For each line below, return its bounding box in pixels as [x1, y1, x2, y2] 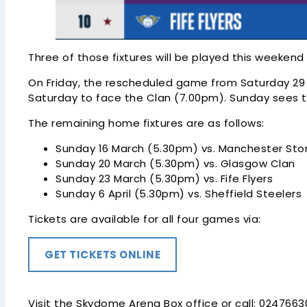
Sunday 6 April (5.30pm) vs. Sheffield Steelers [56, 186, 302, 201]
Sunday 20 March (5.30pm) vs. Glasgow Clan [56, 156, 295, 171]
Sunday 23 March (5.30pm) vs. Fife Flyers [56, 171, 273, 186]
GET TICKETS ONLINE [45, 247, 161, 262]
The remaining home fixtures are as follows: [28, 115, 265, 130]
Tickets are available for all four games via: [28, 211, 261, 226]
